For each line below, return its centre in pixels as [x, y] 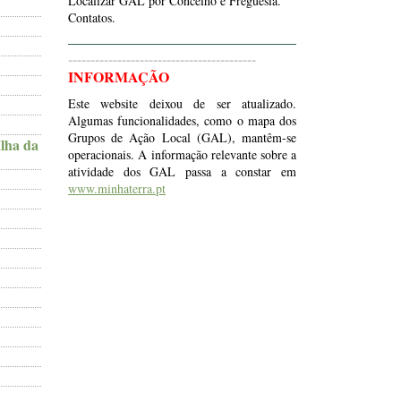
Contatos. [92, 17]
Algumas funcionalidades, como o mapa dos [182, 120]
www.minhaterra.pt [117, 188]
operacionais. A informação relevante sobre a [182, 154]
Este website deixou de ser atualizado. [182, 103]
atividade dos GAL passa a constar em [182, 171]
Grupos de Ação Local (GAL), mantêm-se [182, 137]
